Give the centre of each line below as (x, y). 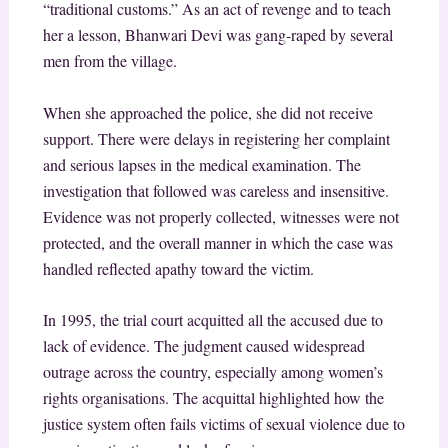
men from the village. (109, 61)
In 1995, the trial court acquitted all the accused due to (212, 320)
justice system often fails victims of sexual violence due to (223, 424)
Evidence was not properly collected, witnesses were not (220, 216)
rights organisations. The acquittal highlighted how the (213, 398)
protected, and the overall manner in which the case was (217, 242)
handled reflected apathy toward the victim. (178, 268)
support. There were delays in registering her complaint (216, 138)
